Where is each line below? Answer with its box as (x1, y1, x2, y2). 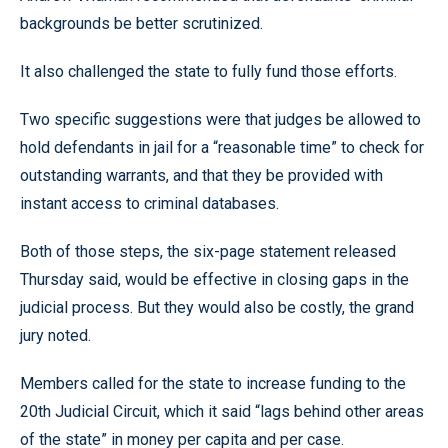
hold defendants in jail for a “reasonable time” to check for (20, 138, 424, 157)
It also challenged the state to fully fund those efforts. (20, 62, 397, 81)
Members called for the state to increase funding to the (20, 374, 406, 393)
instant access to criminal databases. (20, 194, 279, 213)
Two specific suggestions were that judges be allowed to (20, 110, 421, 129)
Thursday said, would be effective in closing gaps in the (20, 270, 409, 289)
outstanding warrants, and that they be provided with (20, 166, 383, 185)
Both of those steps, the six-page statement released (20, 242, 396, 261)
